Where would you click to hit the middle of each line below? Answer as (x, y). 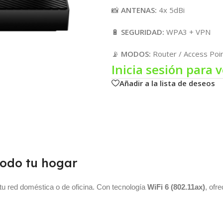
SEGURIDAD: (142, 32)
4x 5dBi (170, 10)
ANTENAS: (139, 10)
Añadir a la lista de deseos (167, 83)
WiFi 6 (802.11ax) (176, 187)
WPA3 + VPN (187, 32)
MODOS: (136, 54)
